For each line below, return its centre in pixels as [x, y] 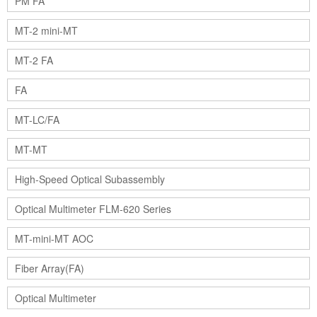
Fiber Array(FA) [50, 269]
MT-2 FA [34, 60]
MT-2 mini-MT [46, 31]
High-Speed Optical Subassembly [90, 179]
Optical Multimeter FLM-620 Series [93, 209]
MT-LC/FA [37, 120]
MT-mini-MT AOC [54, 239]
